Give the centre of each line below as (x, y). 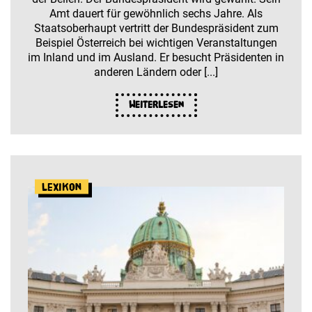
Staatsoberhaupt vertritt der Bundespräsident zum (156, 28)
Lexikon (62, 187)
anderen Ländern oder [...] (156, 72)
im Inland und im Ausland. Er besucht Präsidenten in (156, 57)
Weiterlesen (156, 104)
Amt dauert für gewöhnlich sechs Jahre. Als (156, 13)
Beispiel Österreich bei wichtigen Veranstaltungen (156, 42)
